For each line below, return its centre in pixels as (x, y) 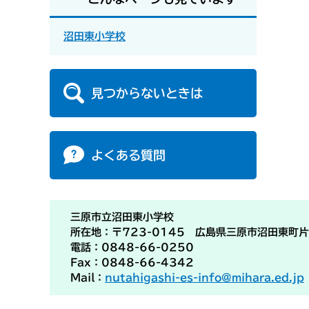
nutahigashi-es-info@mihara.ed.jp (205, 277)
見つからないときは (147, 93)
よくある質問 (128, 155)
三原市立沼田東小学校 (122, 217)
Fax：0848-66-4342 (132, 262)
